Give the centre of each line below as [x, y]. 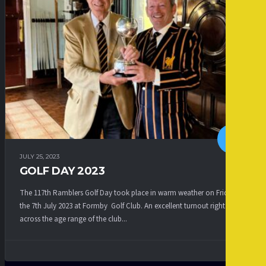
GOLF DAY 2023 [62, 171]
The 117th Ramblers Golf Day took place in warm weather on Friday [128, 193]
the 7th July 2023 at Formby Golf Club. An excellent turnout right [122, 206]
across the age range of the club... [73, 219]
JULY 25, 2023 [39, 156]
